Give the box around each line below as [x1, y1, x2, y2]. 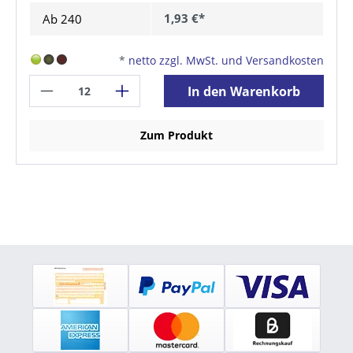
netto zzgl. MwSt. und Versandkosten [128, 53, 324, 69]
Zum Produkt [140, 128, 213, 143]
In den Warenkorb [188, 82, 301, 100]
